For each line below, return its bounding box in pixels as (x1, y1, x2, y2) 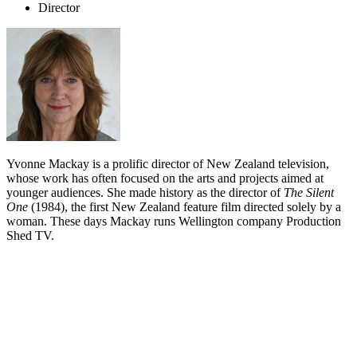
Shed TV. (6, 229, 54, 243)
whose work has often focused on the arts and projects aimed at (6, 171, 324, 186)
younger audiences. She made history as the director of (6, 186, 284, 200)
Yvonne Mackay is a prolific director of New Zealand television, (6, 157, 329, 171)
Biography (6, 299, 92, 320)
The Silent (284, 186, 334, 200)
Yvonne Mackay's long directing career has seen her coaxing (6, 336, 310, 351)
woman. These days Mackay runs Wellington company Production (6, 214, 341, 229)
